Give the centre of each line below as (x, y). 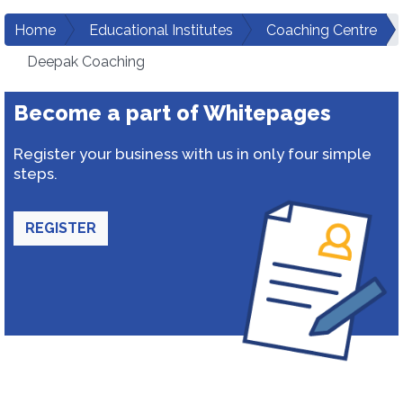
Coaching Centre (322, 30)
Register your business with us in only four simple (193, 154)
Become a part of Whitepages (172, 113)
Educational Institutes (161, 30)
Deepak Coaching (86, 62)
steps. (36, 174)
